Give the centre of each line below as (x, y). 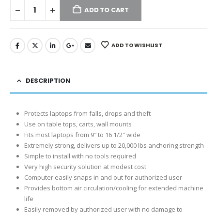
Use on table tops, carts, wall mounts (78, 124)
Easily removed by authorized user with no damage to (103, 209)
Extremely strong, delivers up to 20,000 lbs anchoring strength (114, 146)
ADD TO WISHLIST (137, 45)
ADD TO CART (107, 10)
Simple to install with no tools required (80, 156)
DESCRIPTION (48, 81)
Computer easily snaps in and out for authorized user (103, 178)
